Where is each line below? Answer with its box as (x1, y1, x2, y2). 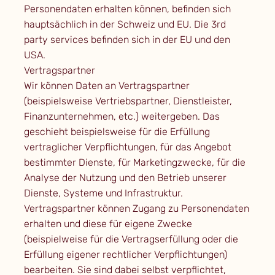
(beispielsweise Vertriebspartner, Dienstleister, (23, 95, 232, 107)
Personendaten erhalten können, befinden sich (23, 3, 231, 15)
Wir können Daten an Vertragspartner (23, 80, 190, 92)
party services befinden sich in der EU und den (23, 34, 230, 46)
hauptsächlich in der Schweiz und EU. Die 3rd (23, 18, 226, 31)
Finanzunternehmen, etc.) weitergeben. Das (23, 110, 220, 123)
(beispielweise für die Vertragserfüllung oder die (23, 233, 238, 246)
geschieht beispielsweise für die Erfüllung (23, 126, 210, 138)
